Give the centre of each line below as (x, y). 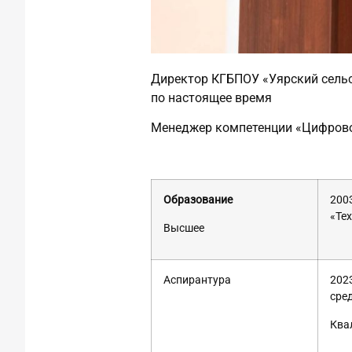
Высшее (184, 228)
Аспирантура (197, 280)
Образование (198, 200)
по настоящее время (211, 97)
